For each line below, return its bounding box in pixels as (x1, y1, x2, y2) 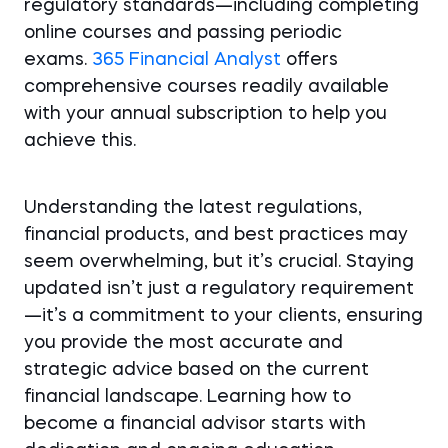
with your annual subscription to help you (24, 105, 387, 123)
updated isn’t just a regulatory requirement (24, 280, 414, 298)
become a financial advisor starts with (24, 415, 366, 433)
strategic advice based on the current (24, 361, 369, 379)
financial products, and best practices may (24, 226, 408, 244)
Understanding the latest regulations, (24, 199, 362, 217)
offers (281, 51, 338, 69)
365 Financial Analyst (92, 51, 281, 69)
